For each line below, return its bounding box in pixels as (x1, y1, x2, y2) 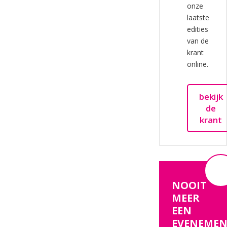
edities (186, 24, 208, 34)
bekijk (199, 91, 223, 102)
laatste (186, 13, 209, 22)
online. (186, 59, 208, 69)
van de (186, 36, 209, 46)
